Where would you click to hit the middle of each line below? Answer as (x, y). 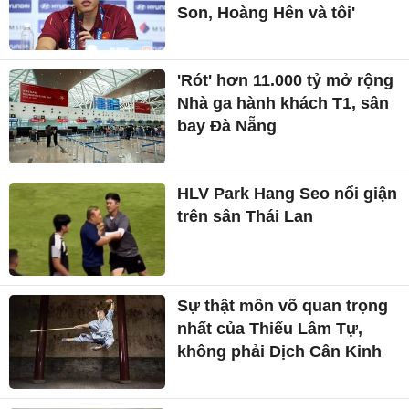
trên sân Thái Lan (246, 216)
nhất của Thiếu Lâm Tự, (270, 329)
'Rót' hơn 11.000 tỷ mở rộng (286, 81)
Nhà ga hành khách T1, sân (283, 104)
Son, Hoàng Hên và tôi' (267, 13)
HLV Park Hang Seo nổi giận (288, 193)
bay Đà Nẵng (227, 126)
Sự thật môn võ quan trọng (283, 306)
